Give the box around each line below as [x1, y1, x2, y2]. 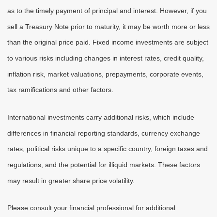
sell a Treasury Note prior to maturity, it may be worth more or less [7, 23, 210, 31]
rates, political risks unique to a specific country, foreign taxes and [7, 145, 208, 153]
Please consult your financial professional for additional [7, 204, 175, 212]
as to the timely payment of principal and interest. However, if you [7, 7, 207, 15]
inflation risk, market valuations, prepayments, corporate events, [7, 70, 203, 78]
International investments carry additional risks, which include [7, 113, 194, 122]
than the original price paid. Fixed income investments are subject [7, 38, 208, 46]
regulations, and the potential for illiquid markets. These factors [7, 161, 200, 169]
